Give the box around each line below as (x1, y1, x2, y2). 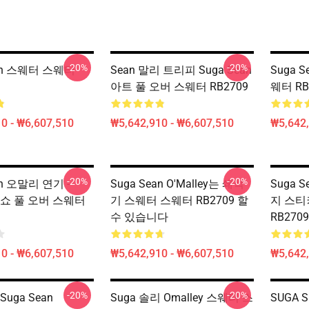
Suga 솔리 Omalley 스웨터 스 (110, 291, 253, 304)
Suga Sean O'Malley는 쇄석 (110, 177, 244, 190)
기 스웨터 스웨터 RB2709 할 (110, 194, 248, 207)
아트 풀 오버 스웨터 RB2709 (110, 80, 248, 93)
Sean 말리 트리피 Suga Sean (110, 63, 252, 77)
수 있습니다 (110, 210, 168, 223)
